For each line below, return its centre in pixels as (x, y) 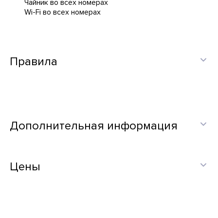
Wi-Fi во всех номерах (63, 12)
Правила (34, 62)
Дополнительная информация (94, 126)
